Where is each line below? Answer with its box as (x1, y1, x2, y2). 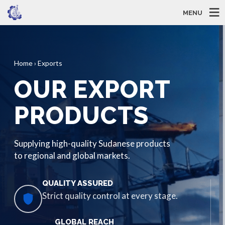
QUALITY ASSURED (42, 179, 113, 188)
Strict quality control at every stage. (42, 190, 178, 201)
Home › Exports (14, 59, 62, 67)
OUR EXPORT (14, 75, 170, 103)
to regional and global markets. (14, 150, 130, 161)
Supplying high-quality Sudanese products (14, 138, 170, 149)
